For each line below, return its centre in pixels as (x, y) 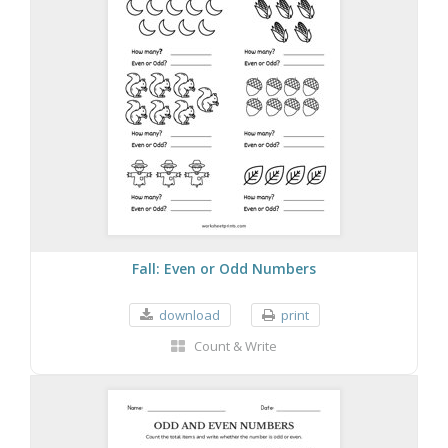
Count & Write (235, 345)
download (189, 314)
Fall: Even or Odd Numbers (224, 268)
